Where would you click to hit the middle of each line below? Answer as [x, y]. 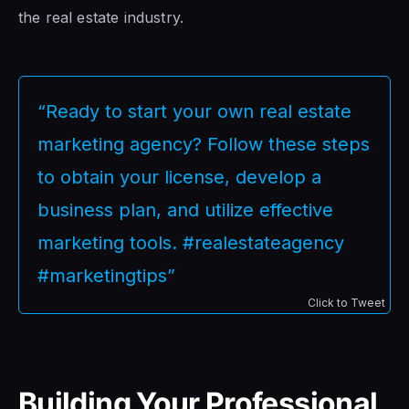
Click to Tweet [346, 302]
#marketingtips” [106, 275]
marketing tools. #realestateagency [191, 242]
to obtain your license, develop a [179, 177]
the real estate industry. [101, 17]
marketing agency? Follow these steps [204, 144]
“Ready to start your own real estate [194, 111]
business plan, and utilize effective [185, 210]
